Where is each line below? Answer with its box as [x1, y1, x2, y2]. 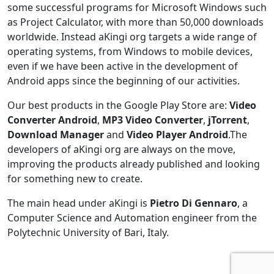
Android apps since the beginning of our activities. [7, 74, 242, 87]
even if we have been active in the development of [7, 59, 238, 73]
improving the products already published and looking [7, 157, 260, 171]
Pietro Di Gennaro [150, 196, 237, 210]
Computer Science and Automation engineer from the [7, 211, 257, 224]
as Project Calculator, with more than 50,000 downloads [7, 15, 264, 29]
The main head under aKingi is [7, 196, 150, 210]
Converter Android [7, 113, 97, 127]
